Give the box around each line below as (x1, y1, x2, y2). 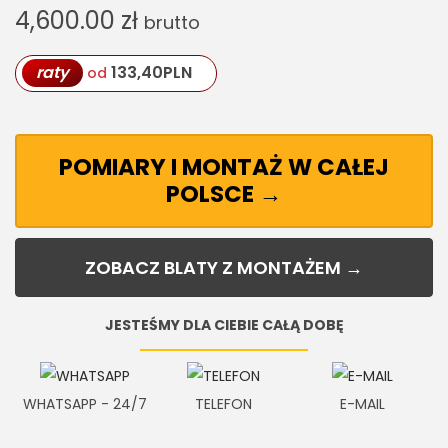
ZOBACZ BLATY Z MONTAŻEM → (85, 254, 363, 280)
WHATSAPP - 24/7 (22, 393, 147, 414)
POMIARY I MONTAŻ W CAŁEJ (59, 150, 389, 183)
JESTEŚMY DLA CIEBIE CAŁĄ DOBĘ (104, 314, 344, 335)
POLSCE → (166, 177, 282, 210)
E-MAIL (340, 393, 386, 414)
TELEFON (195, 393, 253, 414)
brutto (144, 9, 200, 35)
